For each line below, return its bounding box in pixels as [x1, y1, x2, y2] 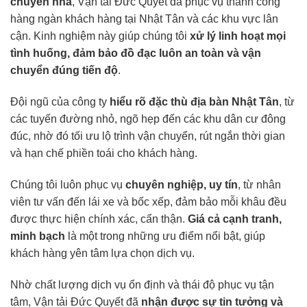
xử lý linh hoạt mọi [190, 30, 286, 42]
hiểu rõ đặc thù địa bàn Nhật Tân [110, 95, 279, 108]
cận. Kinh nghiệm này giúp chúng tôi [10, 30, 190, 42]
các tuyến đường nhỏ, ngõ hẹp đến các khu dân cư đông [10, 112, 286, 125]
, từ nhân [238, 178, 281, 191]
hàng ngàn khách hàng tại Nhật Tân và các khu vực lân [10, 13, 278, 25]
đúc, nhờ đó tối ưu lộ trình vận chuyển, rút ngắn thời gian [10, 130, 285, 142]
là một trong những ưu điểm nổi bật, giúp [65, 230, 265, 242]
